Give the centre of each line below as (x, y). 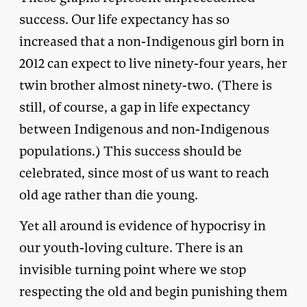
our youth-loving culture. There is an (131, 247)
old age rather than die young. (109, 195)
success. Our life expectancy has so (124, 19)
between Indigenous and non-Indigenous (144, 129)
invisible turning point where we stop (133, 269)
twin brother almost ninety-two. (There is (146, 85)
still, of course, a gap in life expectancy (135, 107)
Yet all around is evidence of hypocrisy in (143, 225)
